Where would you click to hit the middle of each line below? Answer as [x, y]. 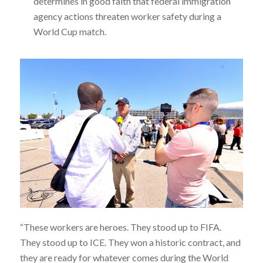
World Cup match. [70, 31]
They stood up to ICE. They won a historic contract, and [130, 242]
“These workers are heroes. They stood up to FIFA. [120, 227]
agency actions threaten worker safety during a [127, 16]
